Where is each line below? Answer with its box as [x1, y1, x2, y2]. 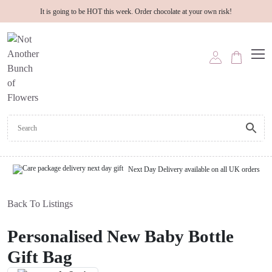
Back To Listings [7, 198, 73, 209]
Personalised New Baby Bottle [7, 226, 234, 246]
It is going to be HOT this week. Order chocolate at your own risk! [40, 7, 232, 16]
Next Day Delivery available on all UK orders [127, 165, 260, 174]
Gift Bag [7, 246, 72, 267]
